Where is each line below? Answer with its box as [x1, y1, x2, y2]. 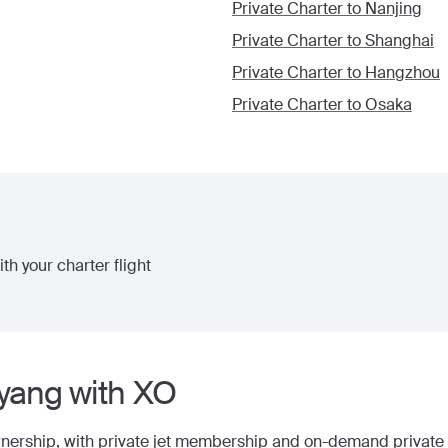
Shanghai [365, 30, 434, 51]
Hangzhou [365, 62, 440, 83]
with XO [62, 372, 176, 414]
